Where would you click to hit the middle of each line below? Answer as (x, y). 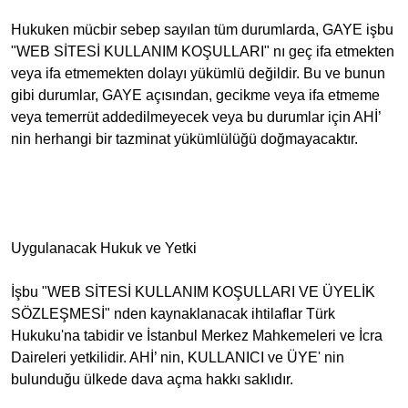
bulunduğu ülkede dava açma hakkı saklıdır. (152, 379)
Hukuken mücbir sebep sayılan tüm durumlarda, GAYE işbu (202, 30)
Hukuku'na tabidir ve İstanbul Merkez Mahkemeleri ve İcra (197, 336)
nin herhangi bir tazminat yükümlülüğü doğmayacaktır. (184, 139)
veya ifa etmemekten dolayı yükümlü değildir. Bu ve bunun (198, 73)
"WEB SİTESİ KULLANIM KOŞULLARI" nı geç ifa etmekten (203, 51)
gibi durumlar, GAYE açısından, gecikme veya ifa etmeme (195, 95)
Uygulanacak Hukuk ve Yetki (104, 248)
